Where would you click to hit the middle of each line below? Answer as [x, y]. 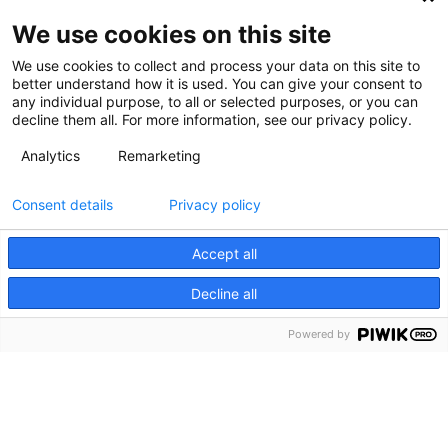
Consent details [62, 204]
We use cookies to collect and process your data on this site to [216, 65]
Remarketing [159, 155]
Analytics [50, 155]
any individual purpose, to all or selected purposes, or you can [215, 101]
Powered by [319, 334]
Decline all [224, 293]
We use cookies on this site [171, 34]
